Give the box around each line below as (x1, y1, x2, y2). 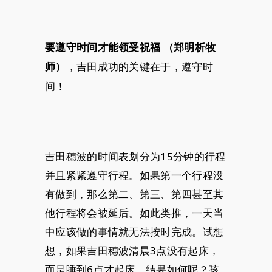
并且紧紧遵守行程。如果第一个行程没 (45, 168, 224, 182)
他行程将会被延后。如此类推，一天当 (45, 205, 224, 220)
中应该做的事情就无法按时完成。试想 (45, 224, 224, 239)
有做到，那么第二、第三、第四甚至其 (45, 186, 224, 201)
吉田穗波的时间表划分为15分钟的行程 (45, 149, 226, 163)
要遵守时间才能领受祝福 (45, 41, 161, 53)
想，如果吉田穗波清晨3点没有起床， (45, 243, 220, 257)
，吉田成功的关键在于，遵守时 (66, 59, 213, 73)
